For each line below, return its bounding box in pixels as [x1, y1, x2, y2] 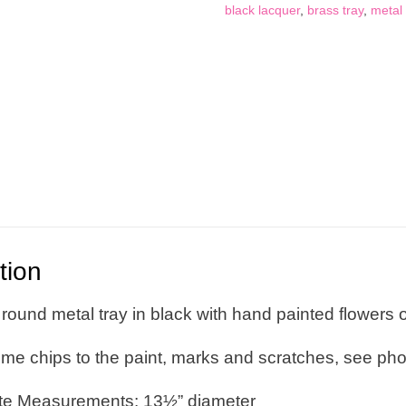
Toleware [223, 12, 275, 27]
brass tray [306, 2, 363, 17]
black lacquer [224, 2, 300, 17]
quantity [223, 31, 269, 46]
